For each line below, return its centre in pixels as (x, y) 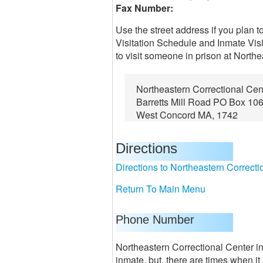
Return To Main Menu (161, 189)
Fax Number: (144, 8)
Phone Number (155, 220)
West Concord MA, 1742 (187, 115)
